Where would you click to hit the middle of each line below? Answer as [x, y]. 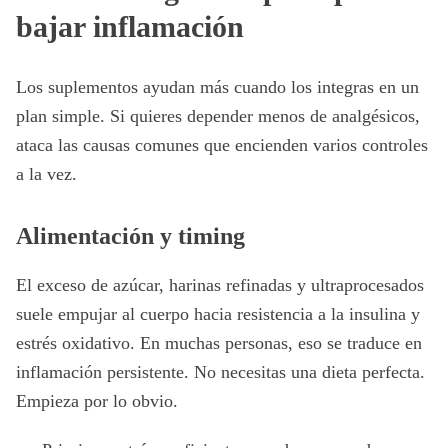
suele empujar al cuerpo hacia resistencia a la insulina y [218, 314]
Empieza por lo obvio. [97, 401]
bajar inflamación [130, 26]
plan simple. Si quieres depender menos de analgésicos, [218, 116]
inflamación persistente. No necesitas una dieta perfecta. [220, 372]
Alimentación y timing [130, 236]
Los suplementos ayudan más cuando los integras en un [217, 87]
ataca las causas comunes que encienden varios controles [222, 145]
